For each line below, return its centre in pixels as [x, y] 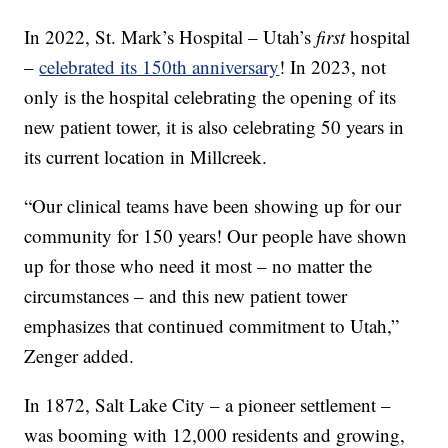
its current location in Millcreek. [146, 157]
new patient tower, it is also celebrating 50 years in [214, 127]
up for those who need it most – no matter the [198, 266]
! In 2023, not [333, 67]
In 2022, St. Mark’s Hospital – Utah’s [170, 37]
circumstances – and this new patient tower [186, 296]
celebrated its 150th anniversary [159, 67]
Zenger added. [79, 356]
